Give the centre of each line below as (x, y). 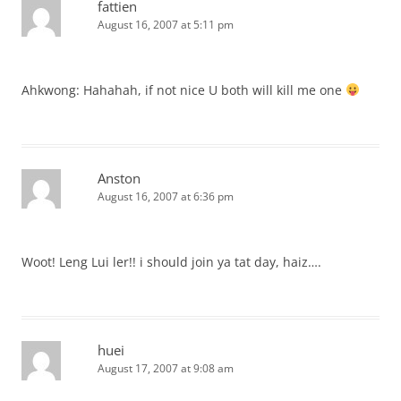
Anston (119, 178)
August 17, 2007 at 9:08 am (166, 368)
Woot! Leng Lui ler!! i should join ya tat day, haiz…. (171, 262)
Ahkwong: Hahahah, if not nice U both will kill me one (183, 90)
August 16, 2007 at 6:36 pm (166, 196)
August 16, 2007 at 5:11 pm (166, 25)
